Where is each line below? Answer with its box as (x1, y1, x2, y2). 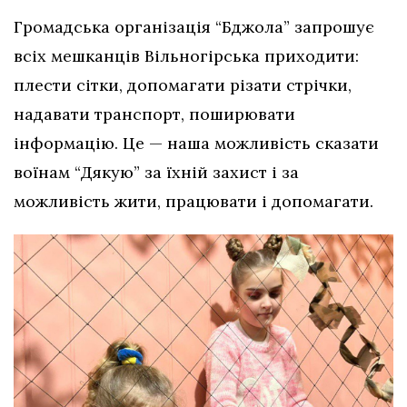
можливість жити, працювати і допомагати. (14, 191, 373, 213)
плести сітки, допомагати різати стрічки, (14, 74, 352, 96)
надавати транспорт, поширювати (14, 104, 295, 125)
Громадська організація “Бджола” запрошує (14, 16, 374, 38)
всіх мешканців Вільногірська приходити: (14, 45, 359, 67)
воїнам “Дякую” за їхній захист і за (14, 162, 299, 184)
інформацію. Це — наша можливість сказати (14, 133, 379, 154)
